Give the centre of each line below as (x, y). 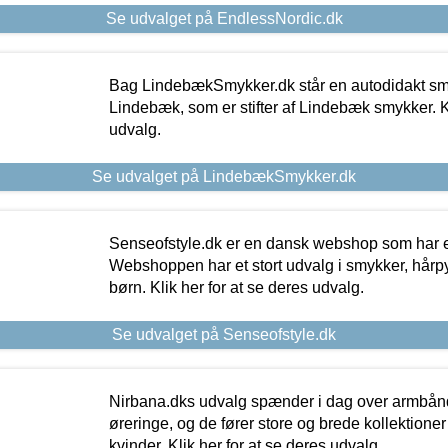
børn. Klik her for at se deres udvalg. (236, 288)
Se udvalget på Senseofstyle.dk (224, 335)
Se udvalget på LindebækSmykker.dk (224, 177)
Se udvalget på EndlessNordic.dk (224, 19)
